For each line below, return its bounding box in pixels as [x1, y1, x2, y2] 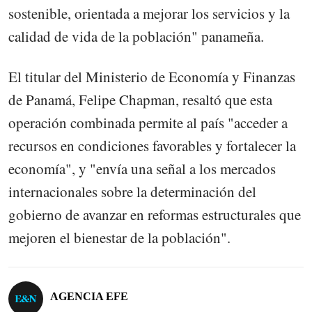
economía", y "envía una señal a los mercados [8, 159, 276, 179]
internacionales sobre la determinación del [8, 182, 256, 202]
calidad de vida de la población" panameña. [8, 26, 264, 46]
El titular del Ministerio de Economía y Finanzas [8, 67, 295, 87]
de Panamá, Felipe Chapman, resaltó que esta [8, 90, 272, 110]
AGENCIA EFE [50, 290, 128, 303]
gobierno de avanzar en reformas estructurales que [8, 205, 301, 225]
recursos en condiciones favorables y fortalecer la [8, 136, 296, 156]
